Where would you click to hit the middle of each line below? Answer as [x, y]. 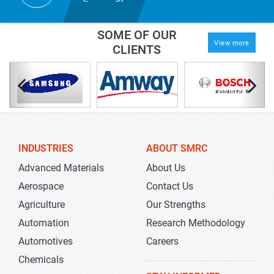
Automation [44, 223]
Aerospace [41, 186]
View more [232, 43]
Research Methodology [196, 223]
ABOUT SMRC [177, 148]
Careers [162, 241]
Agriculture [42, 205]
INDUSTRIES [46, 148]
